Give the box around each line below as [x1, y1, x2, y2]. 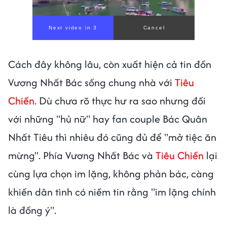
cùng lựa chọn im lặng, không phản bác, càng [8, 166, 214, 181]
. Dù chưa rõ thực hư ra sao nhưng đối [34, 93, 206, 108]
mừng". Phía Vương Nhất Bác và [8, 147, 153, 163]
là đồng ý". [8, 202, 59, 217]
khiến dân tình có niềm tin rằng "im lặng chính [8, 184, 216, 199]
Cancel [143, 24, 165, 30]
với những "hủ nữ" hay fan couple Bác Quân [8, 111, 207, 126]
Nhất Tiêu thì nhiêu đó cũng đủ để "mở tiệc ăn [8, 129, 216, 144]
